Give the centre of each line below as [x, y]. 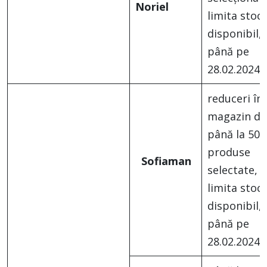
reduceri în [235, 99]
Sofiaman [166, 161]
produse [229, 152]
